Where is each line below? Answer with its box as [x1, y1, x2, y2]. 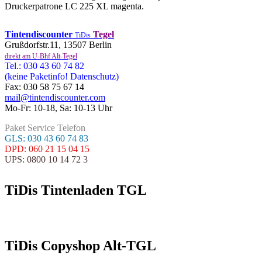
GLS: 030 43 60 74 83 [5, 133, 88, 144]
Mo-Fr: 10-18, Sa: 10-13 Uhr [5, 103, 112, 113]
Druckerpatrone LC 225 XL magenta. [5, 1, 144, 12]
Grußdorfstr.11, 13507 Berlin [5, 40, 112, 50]
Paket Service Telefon [5, 123, 85, 133]
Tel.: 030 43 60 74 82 [5, 61, 84, 71]
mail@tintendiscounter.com [5, 92, 105, 103]
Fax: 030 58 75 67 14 [5, 82, 84, 92]
